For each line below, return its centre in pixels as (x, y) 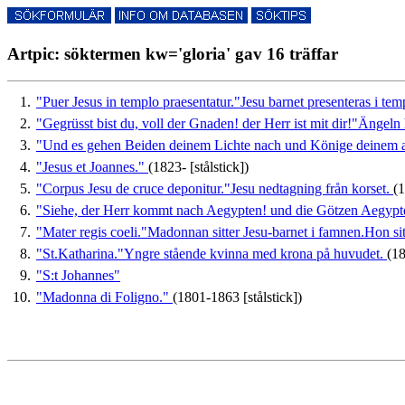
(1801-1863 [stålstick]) (237, 297)
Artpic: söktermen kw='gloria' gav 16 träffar (173, 53)
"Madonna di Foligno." (104, 297)
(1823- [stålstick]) (198, 167)
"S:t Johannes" (78, 276)
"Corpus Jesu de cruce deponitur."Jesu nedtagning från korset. (215, 189)
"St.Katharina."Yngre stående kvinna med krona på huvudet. (212, 254)
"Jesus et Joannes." (92, 167)
